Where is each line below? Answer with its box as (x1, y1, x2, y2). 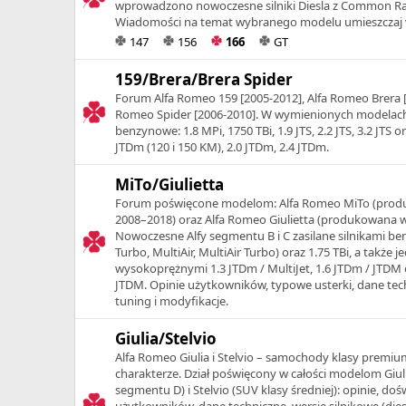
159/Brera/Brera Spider (115, 68, 293, 90)
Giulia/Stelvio (115, 327, 217, 349)
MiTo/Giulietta (115, 173, 224, 195)
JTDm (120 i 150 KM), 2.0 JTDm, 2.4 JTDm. (115, 138, 329, 155)
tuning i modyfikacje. (115, 292, 228, 309)
